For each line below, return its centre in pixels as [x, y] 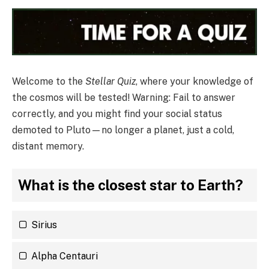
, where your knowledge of [195, 81]
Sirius [44, 225]
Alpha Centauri [65, 256]
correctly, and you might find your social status [117, 113]
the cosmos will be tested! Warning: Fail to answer [124, 97]
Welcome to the [49, 81]
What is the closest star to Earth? [131, 185]
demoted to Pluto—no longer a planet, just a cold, [123, 130]
